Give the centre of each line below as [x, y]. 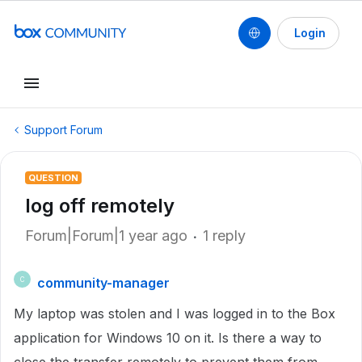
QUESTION [53, 178]
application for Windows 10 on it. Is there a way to [168, 338]
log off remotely [100, 206]
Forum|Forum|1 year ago [106, 236]
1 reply [224, 236]
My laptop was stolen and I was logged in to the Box [175, 314]
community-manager [103, 283]
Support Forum [63, 130]
